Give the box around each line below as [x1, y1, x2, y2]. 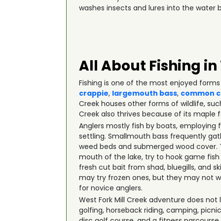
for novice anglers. [79, 183, 143, 193]
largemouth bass [112, 88, 178, 98]
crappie [79, 88, 109, 98]
